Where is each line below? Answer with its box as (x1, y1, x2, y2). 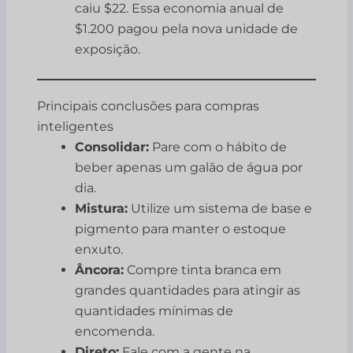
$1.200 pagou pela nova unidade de (75, 21, 299, 37)
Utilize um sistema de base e (128, 201, 313, 217)
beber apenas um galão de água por (75, 160, 303, 176)
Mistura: (75, 201, 128, 217)
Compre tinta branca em (124, 262, 282, 278)
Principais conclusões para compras (37, 98, 260, 114)
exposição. (75, 42, 141, 58)
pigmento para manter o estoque (75, 221, 287, 237)
